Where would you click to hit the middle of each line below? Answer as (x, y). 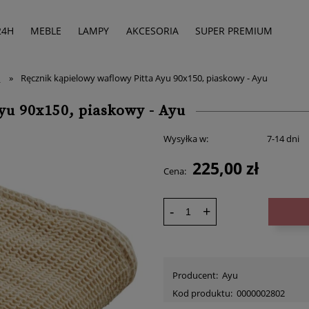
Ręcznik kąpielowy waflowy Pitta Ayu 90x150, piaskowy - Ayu (144, 78)
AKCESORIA (152, 31)
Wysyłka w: (186, 139)
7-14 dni (283, 139)
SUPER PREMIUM (233, 31)
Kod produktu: (202, 293)
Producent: (195, 275)
